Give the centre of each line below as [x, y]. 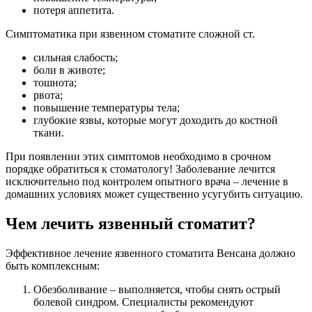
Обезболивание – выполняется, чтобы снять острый [157, 290]
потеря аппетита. [74, 10]
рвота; [48, 95]
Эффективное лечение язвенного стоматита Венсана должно [150, 253]
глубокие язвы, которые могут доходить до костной [156, 120]
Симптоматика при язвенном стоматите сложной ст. [130, 34]
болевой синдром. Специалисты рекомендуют [143, 302]
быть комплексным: [53, 266]
